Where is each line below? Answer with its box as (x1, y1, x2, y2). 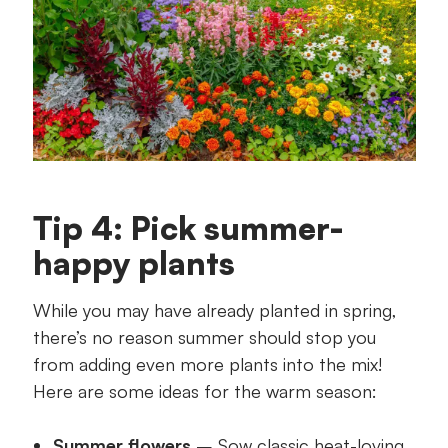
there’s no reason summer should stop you (32, 326, 376, 349)
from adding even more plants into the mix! (32, 353, 382, 376)
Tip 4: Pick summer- (32, 208, 344, 249)
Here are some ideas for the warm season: (32, 380, 377, 403)
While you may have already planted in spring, (32, 299, 397, 322)
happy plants (32, 243, 235, 284)
